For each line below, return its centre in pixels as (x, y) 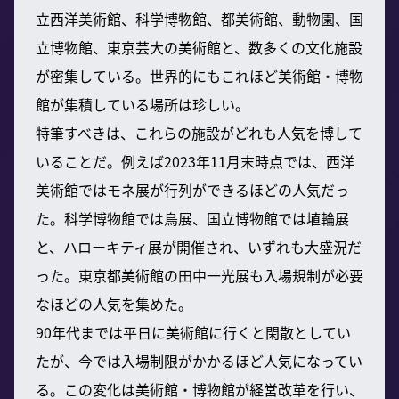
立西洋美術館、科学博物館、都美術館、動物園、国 (199, 18)
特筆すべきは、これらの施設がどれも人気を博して (199, 132)
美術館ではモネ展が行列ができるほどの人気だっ (192, 189)
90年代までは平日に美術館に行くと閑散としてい (193, 332)
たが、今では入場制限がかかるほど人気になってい (199, 360)
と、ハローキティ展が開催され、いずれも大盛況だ (199, 246)
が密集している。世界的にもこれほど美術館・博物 (199, 75)
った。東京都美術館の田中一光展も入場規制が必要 (199, 275)
